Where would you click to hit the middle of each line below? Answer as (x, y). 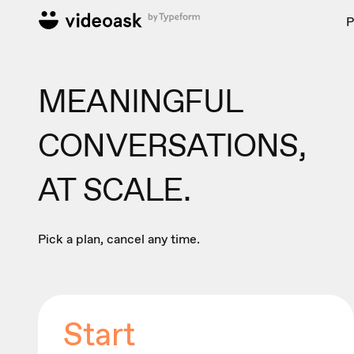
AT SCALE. (114, 189)
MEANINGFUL (140, 101)
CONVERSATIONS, (172, 145)
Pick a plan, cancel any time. (119, 239)
